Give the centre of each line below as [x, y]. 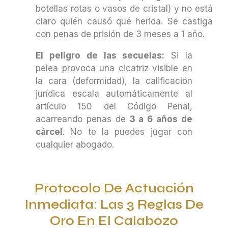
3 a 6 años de [161, 119]
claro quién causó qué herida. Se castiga [124, 22]
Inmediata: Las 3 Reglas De [114, 204]
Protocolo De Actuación [114, 188]
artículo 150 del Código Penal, [114, 107]
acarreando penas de [83, 119]
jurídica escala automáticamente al [114, 94]
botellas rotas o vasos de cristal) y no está [124, 9]
